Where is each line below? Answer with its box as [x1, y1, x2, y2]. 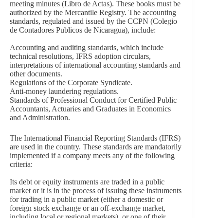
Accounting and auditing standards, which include [10, 43, 163, 52]
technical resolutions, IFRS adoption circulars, [10, 52, 151, 60]
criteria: [10, 160, 33, 168]
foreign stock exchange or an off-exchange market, [10, 203, 165, 212]
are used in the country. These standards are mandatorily [10, 142, 182, 151]
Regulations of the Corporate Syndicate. [10, 78, 132, 87]
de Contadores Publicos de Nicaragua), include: [10, 25, 156, 34]
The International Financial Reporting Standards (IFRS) [10, 133, 181, 142]
